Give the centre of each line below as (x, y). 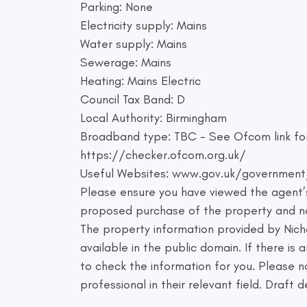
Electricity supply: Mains (144, 25)
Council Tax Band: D (133, 99)
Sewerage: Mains (126, 62)
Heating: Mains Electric (140, 81)
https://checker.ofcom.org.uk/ (163, 155)
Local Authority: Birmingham (153, 118)
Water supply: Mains (134, 44)
